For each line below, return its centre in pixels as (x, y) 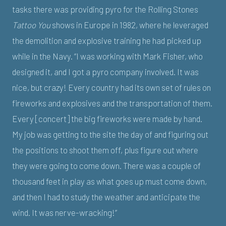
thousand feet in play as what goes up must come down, (109, 181)
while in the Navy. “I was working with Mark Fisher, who (107, 56)
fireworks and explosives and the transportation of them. (112, 103)
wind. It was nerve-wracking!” (65, 212)
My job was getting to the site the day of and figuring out (110, 134)
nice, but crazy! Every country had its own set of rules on (111, 87)
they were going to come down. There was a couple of (106, 165)
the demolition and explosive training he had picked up (107, 40)
